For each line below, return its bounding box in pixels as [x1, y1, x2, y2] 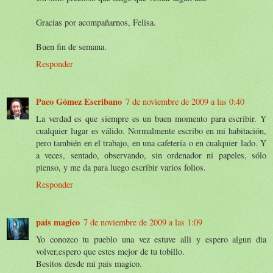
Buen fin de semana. [36, 40, 107, 52]
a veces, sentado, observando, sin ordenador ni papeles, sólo [36, 149, 266, 161]
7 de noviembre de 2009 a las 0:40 [126, 95, 244, 107]
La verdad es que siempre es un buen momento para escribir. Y [36, 112, 266, 124]
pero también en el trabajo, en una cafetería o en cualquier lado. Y [36, 136, 266, 149]
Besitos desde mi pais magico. [36, 257, 142, 269]
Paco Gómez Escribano [36, 94, 122, 108]
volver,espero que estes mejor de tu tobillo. [36, 245, 185, 257]
